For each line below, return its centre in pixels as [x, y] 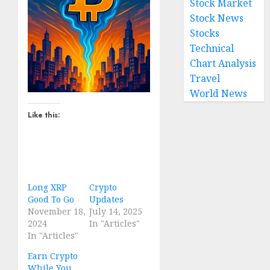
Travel [205, 78]
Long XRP [47, 187]
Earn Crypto [53, 256]
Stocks [205, 33]
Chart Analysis [223, 63]
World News [219, 93]
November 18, [57, 212]
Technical [212, 48]
